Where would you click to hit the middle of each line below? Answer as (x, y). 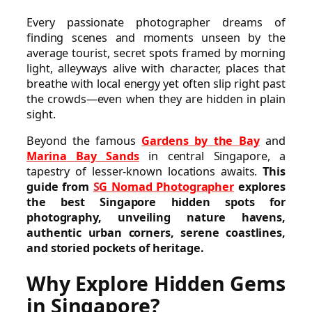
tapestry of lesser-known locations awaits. (145, 172)
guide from (60, 187)
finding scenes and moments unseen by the (156, 38)
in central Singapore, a (212, 156)
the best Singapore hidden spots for (156, 202)
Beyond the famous (84, 141)
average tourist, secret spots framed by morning (156, 53)
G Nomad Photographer (167, 187)
